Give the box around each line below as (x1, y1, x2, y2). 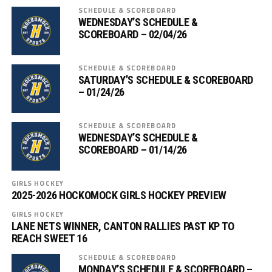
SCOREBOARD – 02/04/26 (78, 28, 187, 41)
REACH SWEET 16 (11, 232, 87, 245)
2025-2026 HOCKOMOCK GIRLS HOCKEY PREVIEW (11, 189, 226, 202)
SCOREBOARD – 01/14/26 (78, 143, 187, 156)
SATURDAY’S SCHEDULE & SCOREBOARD (78, 73, 253, 86)
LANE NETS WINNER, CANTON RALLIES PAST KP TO (11, 220, 234, 233)
